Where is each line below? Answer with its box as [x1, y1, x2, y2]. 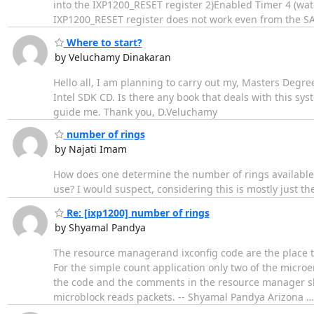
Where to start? [63, 35, 142, 49]
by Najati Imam [54, 142, 127, 156]
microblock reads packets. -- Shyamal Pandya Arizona [53, 289, 306, 303]
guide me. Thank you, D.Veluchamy [53, 104, 217, 118]
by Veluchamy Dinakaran [54, 50, 171, 64]
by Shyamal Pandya [54, 220, 146, 234]
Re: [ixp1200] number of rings [63, 205, 210, 219]
